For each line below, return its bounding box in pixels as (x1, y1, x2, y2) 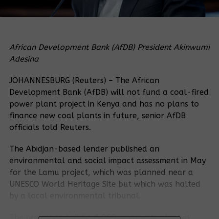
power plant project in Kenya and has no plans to (9, 99, 199, 109)
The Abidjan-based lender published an (9, 144, 159, 153)
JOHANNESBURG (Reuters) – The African (9, 75, 159, 85)
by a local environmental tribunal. (9, 191, 141, 200)
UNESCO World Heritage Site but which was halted (9, 179, 200, 189)
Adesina (9, 54, 41, 64)
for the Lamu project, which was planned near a (9, 167, 193, 177)
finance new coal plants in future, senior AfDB (9, 110, 186, 120)
